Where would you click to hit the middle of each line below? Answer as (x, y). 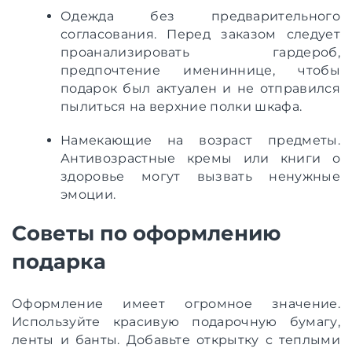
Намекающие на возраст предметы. (200, 140)
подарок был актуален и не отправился (200, 88)
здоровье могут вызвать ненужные (200, 176)
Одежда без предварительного (200, 16)
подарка (59, 261)
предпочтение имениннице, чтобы (200, 70)
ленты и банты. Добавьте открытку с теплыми (176, 339)
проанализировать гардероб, (200, 52)
